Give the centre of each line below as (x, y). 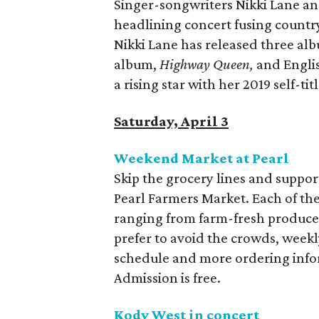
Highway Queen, (208, 64)
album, (137, 64)
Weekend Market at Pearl (202, 158)
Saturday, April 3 (171, 121)
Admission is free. (167, 278)
